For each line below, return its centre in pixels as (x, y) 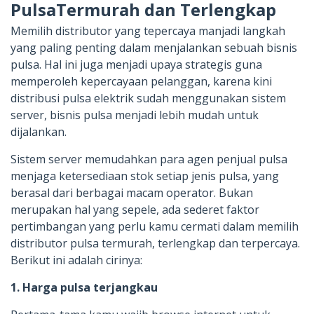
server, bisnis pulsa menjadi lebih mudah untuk (135, 115)
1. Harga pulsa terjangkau (84, 287)
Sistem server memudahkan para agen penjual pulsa (149, 159)
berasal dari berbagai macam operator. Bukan (132, 192)
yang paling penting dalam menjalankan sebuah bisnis (154, 47)
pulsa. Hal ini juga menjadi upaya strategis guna (136, 64)
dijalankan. (39, 131)
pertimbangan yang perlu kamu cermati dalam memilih (155, 226)
